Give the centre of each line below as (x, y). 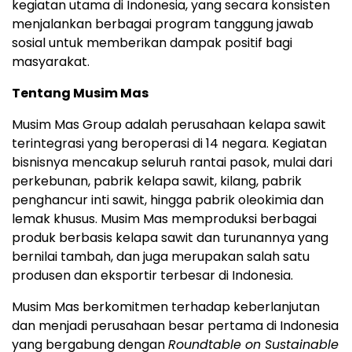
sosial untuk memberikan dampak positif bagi (152, 42)
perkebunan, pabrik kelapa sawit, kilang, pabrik (157, 181)
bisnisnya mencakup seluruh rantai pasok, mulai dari (172, 162)
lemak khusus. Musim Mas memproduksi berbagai (164, 218)
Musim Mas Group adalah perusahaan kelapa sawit (169, 124)
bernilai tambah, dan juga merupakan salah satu (161, 256)
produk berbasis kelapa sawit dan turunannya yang (170, 237)
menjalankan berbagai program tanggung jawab (163, 24)
